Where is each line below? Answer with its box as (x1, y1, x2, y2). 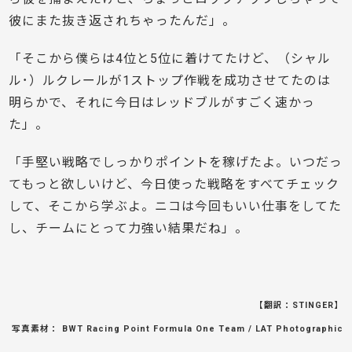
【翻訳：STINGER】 (254, 300, 343, 311)
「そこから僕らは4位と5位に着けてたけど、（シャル (9, 51, 332, 67)
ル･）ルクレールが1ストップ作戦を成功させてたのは (9, 73, 332, 89)
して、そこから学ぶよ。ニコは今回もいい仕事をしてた (9, 199, 343, 214)
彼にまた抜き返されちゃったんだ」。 (9, 13, 236, 29)
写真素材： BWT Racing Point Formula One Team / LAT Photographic (11, 324, 343, 335)
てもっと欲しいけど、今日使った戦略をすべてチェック (9, 177, 340, 192)
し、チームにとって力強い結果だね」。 (9, 221, 249, 236)
